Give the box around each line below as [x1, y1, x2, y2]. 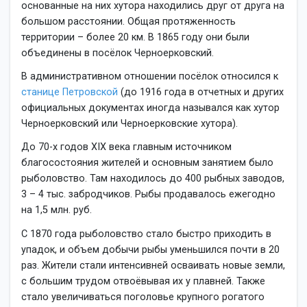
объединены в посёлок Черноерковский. [21, 47, 214, 59]
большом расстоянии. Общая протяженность [21, 15, 236, 27]
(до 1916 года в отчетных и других [118, 86, 284, 99]
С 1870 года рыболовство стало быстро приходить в [21, 228, 271, 240]
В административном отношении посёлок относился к [21, 71, 278, 83]
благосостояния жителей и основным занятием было [21, 157, 273, 169]
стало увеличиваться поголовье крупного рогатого [21, 291, 265, 303]
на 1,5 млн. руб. [21, 204, 92, 217]
